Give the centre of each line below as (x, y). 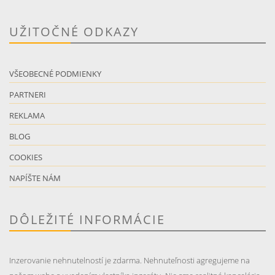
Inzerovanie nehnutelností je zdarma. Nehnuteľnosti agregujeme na (130, 260)
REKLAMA (27, 115)
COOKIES (26, 157)
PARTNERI (28, 95)
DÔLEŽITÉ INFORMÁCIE (87, 219)
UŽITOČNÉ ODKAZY (74, 32)
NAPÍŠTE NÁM (35, 178)
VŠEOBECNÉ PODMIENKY (55, 74)
